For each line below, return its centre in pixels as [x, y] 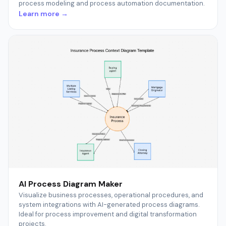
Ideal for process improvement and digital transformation [108, 214]
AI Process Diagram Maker [71, 184]
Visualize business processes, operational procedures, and [111, 195]
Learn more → [43, 13]
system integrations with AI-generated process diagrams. [109, 204]
